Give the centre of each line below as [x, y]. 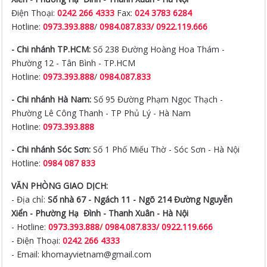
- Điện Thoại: [37, 205]
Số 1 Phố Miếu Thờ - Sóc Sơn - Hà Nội [165, 114]
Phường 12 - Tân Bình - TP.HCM [74, 27]
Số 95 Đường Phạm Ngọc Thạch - [157, 64]
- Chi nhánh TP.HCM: [51, 14]
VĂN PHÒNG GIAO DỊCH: [61, 150]
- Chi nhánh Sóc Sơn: [51, 114]
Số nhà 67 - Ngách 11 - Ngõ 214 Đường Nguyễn [140, 164]
